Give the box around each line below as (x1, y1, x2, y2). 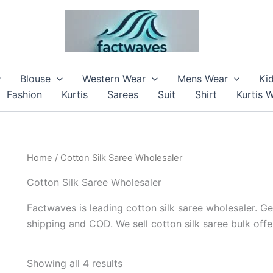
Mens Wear (177, 73, 228, 85)
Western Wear (82, 73, 146, 85)
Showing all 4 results (27, 257, 122, 269)
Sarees (107, 88, 139, 101)
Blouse (20, 73, 51, 85)
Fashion (7, 88, 43, 101)
